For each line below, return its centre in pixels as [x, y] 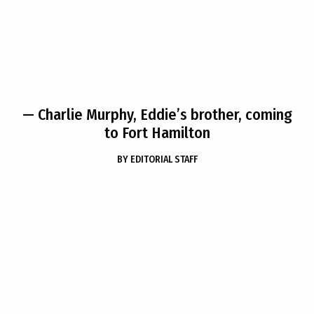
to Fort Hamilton [157, 133]
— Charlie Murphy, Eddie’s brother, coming [157, 115]
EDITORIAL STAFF [164, 159]
